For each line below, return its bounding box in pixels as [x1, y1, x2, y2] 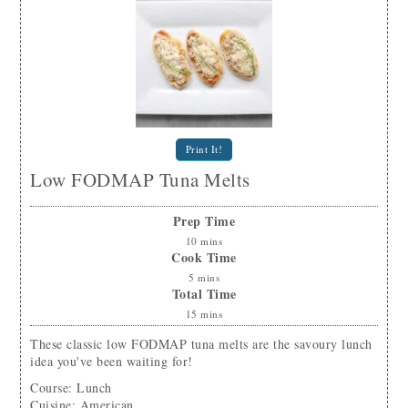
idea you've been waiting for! [30, 352, 193, 370]
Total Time [171, 283, 237, 303]
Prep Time [172, 210, 236, 230]
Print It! [185, 142, 223, 157]
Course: [30, 378, 73, 396]
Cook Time [171, 247, 237, 267]
